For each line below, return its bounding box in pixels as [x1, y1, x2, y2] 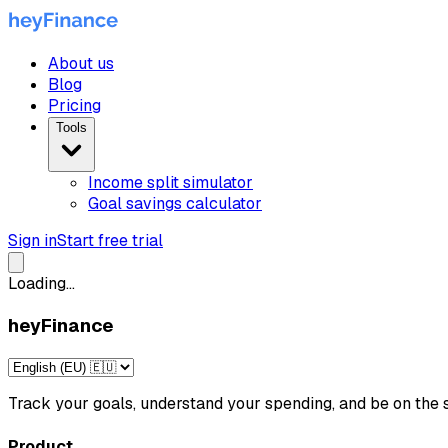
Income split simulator [88, 172, 253, 193]
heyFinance [8, 312, 114, 338]
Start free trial [57, 230, 163, 251]
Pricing [48, 95, 101, 116]
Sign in [8, 230, 57, 251]
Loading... [8, 273, 75, 294]
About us [48, 53, 114, 74]
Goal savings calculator [88, 193, 262, 214]
